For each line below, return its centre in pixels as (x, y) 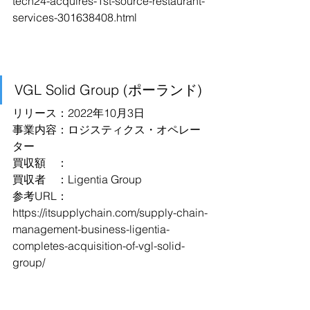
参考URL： (40, 196)
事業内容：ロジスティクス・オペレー (107, 129)
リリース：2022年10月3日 (79, 113)
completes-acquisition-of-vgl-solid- (99, 246)
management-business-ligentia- (91, 229)
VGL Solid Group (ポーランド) (108, 90)
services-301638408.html (75, 17)
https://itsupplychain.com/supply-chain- (110, 212)
